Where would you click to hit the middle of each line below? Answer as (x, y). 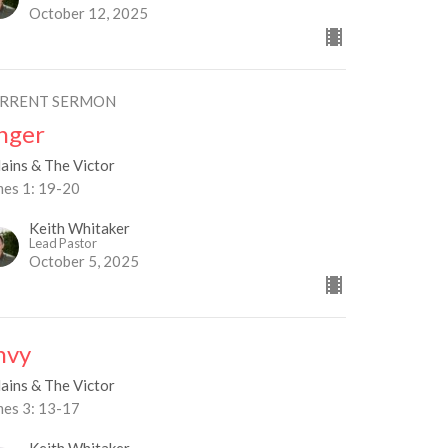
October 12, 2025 (89, 13)
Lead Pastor (63, 243)
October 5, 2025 (84, 261)
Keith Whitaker (80, 228)
